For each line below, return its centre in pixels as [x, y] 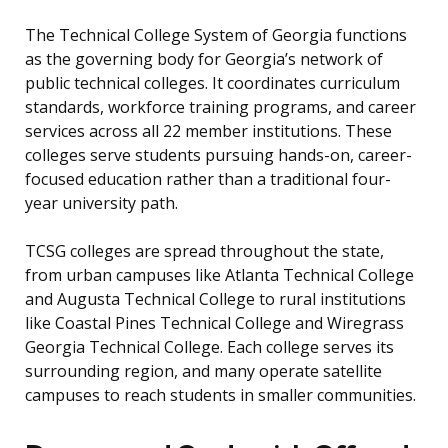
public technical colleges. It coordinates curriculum [212, 83]
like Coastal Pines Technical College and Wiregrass [214, 323]
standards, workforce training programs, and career [220, 107]
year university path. [101, 203]
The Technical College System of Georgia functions [216, 35]
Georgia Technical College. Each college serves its [209, 347]
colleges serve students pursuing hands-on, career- [218, 155]
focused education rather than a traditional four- [208, 179]
